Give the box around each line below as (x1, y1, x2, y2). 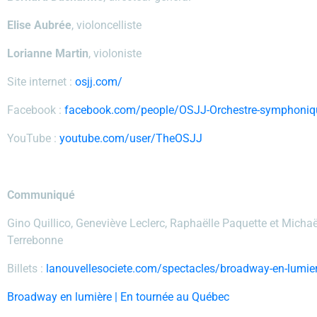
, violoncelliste (71, 18, 142, 32)
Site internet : (7, 75, 75, 88)
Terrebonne (7, 234, 63, 247)
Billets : (7, 262, 46, 275)
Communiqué (7, 188, 75, 202)
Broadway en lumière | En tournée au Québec (7, 290, 229, 304)
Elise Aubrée (7, 18, 71, 32)
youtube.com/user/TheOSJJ (59, 132, 202, 145)
